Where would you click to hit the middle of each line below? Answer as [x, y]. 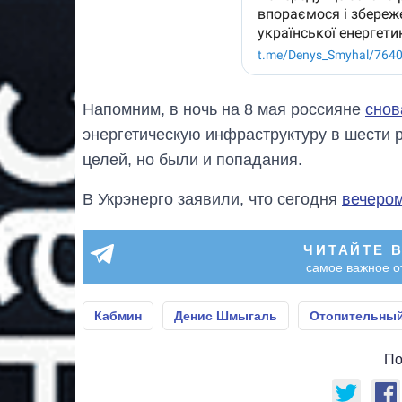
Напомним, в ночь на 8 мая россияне [224, 109]
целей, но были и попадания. [192, 159]
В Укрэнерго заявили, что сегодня [212, 199]
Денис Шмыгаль [226, 315]
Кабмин [118, 315]
